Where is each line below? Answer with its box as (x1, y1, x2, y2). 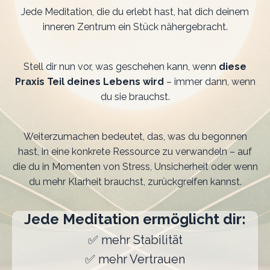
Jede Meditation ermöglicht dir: (24, 210, 246, 228)
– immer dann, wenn (163, 76, 256, 88)
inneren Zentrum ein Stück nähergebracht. (42, 21, 228, 33)
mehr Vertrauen (95, 252, 185, 267)
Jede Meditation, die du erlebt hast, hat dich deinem (21, 6, 249, 18)
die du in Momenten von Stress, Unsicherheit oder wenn (12, 161, 258, 173)
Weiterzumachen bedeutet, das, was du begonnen (23, 131, 247, 143)
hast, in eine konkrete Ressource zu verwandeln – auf (18, 146, 252, 158)
